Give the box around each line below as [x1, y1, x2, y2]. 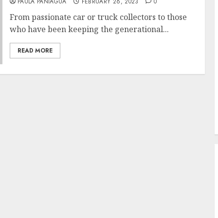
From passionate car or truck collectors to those [9, 12, 187, 22]
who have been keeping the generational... [9, 24, 169, 35]
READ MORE [17, 46, 53, 55]
